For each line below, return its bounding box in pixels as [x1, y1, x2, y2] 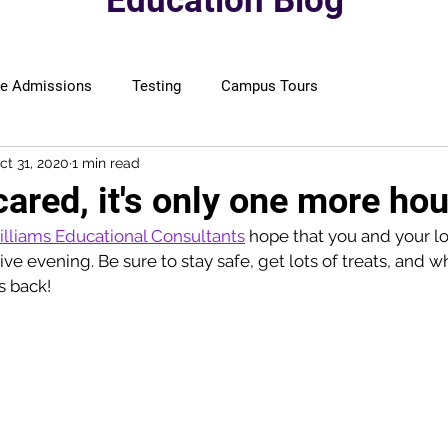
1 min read [72, 154, 140, 171]
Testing [132, 77, 181, 95]
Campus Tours [221, 77, 318, 95]
